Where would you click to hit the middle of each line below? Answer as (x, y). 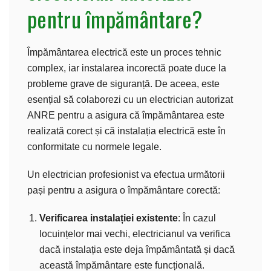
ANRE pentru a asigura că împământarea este (126, 115)
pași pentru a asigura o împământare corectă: (124, 190)
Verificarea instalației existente (109, 218)
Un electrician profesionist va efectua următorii (126, 174)
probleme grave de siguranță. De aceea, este (123, 83)
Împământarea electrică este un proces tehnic (124, 52)
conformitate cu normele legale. (94, 146)
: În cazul (197, 218)
